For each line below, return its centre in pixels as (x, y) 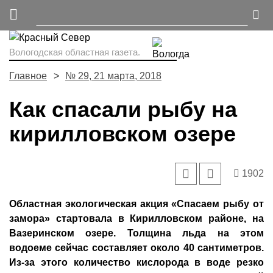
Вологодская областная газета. (75, 52)
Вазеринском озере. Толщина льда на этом (136, 233)
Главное (28, 76)
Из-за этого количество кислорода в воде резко (136, 262)
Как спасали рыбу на (123, 109)
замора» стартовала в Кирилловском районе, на (136, 218)
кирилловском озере (122, 134)
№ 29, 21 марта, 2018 (113, 76)
